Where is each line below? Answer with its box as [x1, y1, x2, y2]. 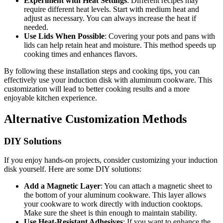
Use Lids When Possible [24, 31, 105, 40]
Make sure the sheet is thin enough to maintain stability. [24, 209, 197, 218]
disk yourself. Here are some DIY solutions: [4, 165, 141, 174]
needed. [24, 22, 48, 31]
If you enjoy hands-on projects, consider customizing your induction [4, 156, 218, 165]
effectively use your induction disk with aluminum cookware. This [4, 75, 212, 84]
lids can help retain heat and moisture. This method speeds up [24, 40, 216, 49]
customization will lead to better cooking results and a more [4, 84, 190, 93]
